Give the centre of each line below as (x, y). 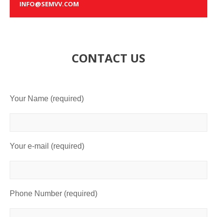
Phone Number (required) (54, 193)
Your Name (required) (47, 98)
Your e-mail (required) (47, 146)
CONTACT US (108, 58)
